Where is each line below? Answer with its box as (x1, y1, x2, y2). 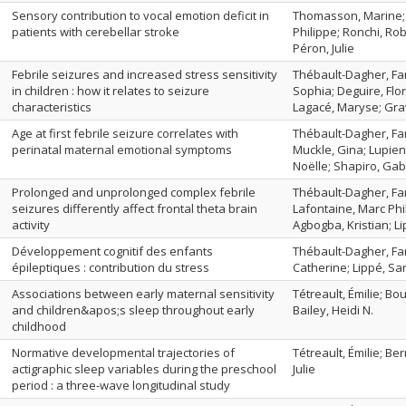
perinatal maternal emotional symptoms (12, 141, 232, 158)
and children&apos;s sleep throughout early (12, 302, 255, 318)
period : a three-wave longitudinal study (12, 377, 230, 393)
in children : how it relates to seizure (12, 82, 209, 99)
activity (12, 217, 50, 233)
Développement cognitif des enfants (12, 243, 213, 259)
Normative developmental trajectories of (12, 344, 235, 361)
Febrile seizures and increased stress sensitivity (12, 66, 277, 82)
